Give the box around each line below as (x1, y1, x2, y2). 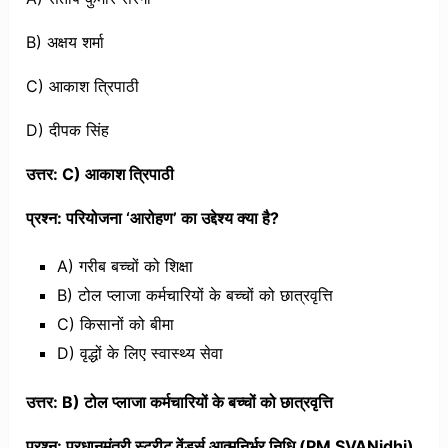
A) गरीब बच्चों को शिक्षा (56, 256, 193, 277)
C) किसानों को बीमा (56, 314, 174, 335)
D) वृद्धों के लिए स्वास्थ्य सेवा (56, 343, 223, 364)
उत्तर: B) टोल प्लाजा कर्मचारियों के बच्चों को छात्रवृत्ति (26, 392, 334, 413)
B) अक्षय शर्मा (26, 32, 105, 53)
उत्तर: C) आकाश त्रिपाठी (26, 164, 175, 185)
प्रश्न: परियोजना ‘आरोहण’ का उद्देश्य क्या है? (26, 208, 280, 229)
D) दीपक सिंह (26, 120, 110, 141)
